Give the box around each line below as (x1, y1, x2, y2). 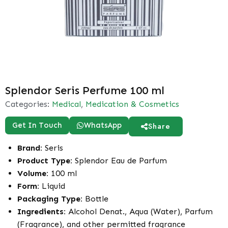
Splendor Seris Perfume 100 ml (5, 83, 164, 97)
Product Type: (17, 156, 72, 165)
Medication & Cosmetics (85, 99, 179, 109)
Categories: (5, 99, 52, 109)
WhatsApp (84, 121, 122, 130)
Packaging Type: (17, 194, 82, 204)
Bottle (82, 194, 108, 204)
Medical (52, 99, 81, 109)
